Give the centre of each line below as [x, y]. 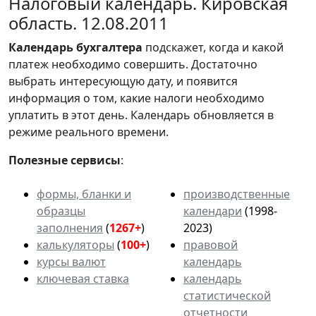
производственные [237, 194]
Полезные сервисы [65, 160]
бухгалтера [109, 47]
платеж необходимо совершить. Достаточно [133, 64]
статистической [227, 295]
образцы [61, 211]
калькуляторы [75, 244]
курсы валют [71, 261]
